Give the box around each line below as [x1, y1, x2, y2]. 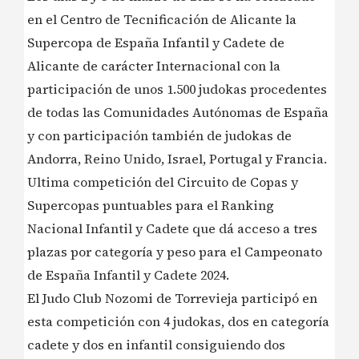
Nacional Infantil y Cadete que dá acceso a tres [27, 220, 317, 238]
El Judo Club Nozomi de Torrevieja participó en [27, 289, 317, 308]
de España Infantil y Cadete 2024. [27, 266, 229, 284]
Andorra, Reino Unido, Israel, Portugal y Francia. [27, 150, 327, 168]
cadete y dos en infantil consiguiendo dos [27, 336, 285, 354]
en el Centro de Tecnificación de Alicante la [27, 10, 296, 29]
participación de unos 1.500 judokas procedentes [27, 80, 327, 99]
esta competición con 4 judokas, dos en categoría [27, 313, 329, 331]
